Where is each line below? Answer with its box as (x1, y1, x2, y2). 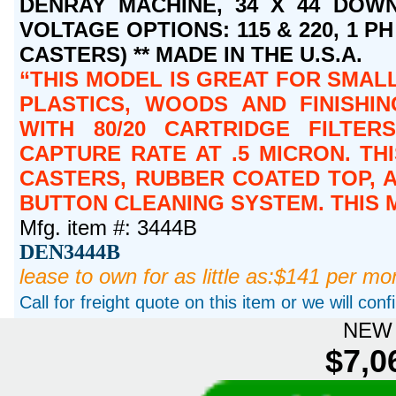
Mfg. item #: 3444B (19, 216, 198, 240)
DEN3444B (19, 240, 121, 264)
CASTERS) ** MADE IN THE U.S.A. (19, 42, 363, 67)
